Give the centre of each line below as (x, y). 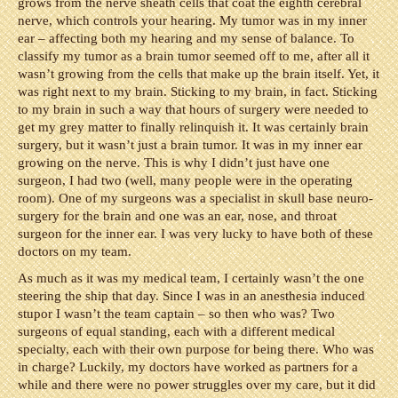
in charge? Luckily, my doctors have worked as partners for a (188, 367)
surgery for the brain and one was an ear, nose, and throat (177, 216)
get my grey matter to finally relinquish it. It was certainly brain (193, 127)
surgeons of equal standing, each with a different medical (176, 331)
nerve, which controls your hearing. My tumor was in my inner (192, 20)
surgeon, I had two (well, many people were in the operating (185, 180)
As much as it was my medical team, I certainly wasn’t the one (191, 278)
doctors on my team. (75, 251)
